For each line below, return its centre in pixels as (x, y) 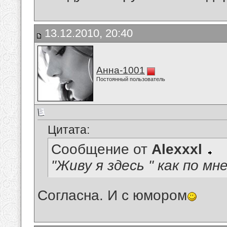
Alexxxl (177, 149)
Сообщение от (101, 149)
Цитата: (69, 130)
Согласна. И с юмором (112, 196)
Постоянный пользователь (131, 79)
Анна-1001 (121, 70)
